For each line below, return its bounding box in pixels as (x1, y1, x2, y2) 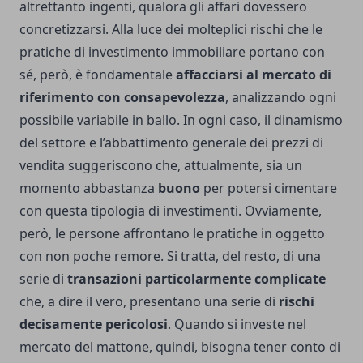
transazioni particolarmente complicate (67, 270, 326, 288)
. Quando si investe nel (168, 315, 306, 334)
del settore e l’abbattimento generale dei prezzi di (19, 134, 323, 152)
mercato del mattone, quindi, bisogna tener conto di (19, 338, 340, 357)
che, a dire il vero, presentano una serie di (19, 293, 279, 311)
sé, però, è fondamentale (19, 66, 176, 84)
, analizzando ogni (225, 88, 336, 107)
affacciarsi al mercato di (176, 66, 331, 84)
